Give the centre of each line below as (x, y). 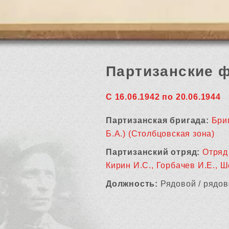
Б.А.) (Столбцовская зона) (161, 134)
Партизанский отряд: (153, 152)
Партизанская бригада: (157, 120)
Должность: (132, 184)
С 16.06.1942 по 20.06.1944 (163, 97)
